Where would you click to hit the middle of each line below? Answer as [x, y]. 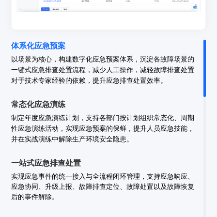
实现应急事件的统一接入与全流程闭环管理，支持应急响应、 [103, 176]
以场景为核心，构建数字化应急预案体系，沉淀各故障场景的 [103, 59]
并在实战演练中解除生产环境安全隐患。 [72, 139]
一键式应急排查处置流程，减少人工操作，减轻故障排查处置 [103, 70]
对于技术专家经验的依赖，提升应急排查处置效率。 [89, 80]
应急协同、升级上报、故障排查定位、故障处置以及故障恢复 [103, 186]
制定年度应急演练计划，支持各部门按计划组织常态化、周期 [103, 118]
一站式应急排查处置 [46, 163]
